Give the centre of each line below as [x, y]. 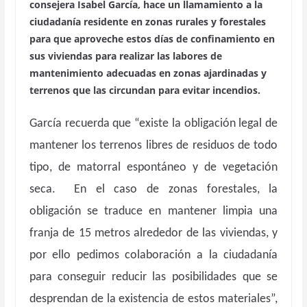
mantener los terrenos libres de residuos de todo [153, 146]
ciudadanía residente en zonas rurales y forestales [147, 22]
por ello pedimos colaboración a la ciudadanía [153, 255]
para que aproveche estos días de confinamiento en [152, 39]
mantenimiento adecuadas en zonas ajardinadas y [148, 73]
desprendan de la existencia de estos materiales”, [153, 299]
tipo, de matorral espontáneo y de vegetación [153, 168]
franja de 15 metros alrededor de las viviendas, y [153, 233]
